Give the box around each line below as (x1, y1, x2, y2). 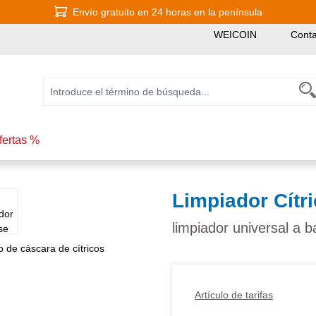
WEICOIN (214, 29, 257, 40)
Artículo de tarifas (195, 288, 273, 300)
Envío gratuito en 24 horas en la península (72, 6, 262, 18)
